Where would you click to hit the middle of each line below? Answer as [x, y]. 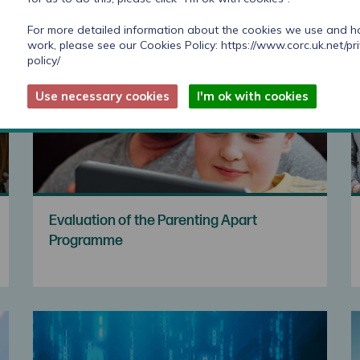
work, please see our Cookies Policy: [124, 45]
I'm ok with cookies [253, 96]
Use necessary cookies [102, 96]
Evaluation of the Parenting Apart [153, 220]
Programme [86, 240]
